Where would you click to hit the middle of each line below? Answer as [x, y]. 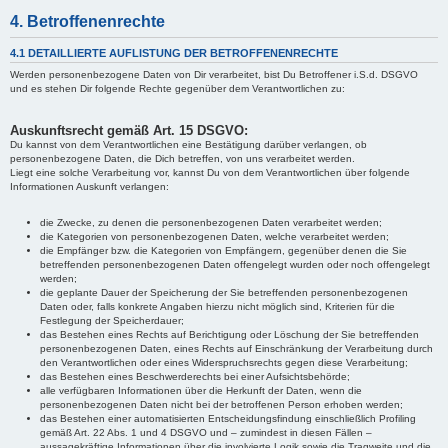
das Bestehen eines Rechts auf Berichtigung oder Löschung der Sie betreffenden [229, 334]
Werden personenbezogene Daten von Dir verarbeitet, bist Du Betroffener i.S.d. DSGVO [214, 74]
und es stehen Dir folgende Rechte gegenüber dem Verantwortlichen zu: [177, 88]
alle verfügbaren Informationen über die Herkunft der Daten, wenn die [201, 390]
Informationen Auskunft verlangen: [89, 186]
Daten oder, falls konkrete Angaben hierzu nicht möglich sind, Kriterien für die [217, 306]
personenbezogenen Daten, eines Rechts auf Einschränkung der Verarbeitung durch [236, 348]
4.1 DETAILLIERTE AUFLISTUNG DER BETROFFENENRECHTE [174, 52]
